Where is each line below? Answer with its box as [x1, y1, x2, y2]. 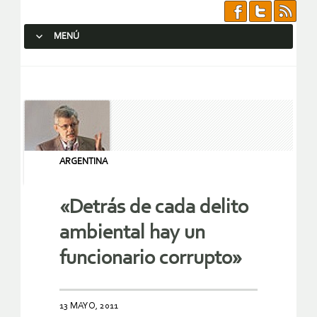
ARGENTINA [59, 157, 108, 166]
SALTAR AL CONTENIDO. [30, 57, 134, 67]
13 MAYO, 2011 [59, 301, 118, 311]
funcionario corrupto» [59, 248, 242, 270]
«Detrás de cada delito [59, 197, 248, 219]
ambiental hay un [59, 223, 205, 244]
